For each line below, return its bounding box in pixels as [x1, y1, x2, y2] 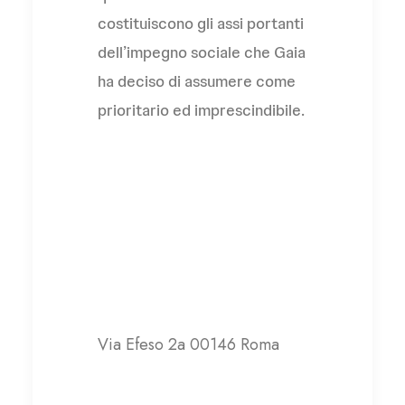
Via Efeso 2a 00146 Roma [98, 333, 279, 356]
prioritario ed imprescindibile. [98, 99, 305, 120]
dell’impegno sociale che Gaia [98, 42, 306, 62]
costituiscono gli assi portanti [98, 13, 304, 33]
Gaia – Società [98, 227, 240, 255]
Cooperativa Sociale [98, 265, 295, 293]
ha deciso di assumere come [98, 71, 296, 91]
